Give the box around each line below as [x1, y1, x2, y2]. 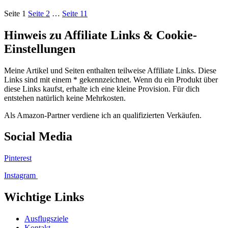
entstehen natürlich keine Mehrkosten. [4, 93, 126, 102]
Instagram [4, 171, 38, 180]
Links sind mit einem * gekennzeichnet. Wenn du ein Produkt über [4, 75, 218, 84]
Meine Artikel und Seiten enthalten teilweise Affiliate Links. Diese [4, 66, 216, 75]
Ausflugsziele [24, 214, 68, 223]
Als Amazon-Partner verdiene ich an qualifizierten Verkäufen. [4, 110, 202, 120]
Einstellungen [4, 42, 75, 55]
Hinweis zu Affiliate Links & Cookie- [4, 28, 197, 42]
